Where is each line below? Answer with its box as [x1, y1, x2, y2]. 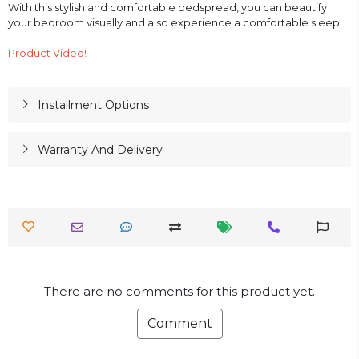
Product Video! [8, 46, 87, 59]
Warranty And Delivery [37, 142, 163, 157]
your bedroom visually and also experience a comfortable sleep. [8, 15, 342, 29]
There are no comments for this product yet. [44, 283, 315, 299]
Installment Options [37, 97, 149, 112]
